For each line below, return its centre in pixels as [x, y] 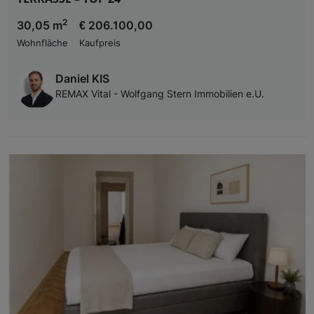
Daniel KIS [82, 79]
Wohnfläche [42, 43]
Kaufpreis [100, 43]
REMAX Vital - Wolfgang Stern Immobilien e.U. [160, 94]
